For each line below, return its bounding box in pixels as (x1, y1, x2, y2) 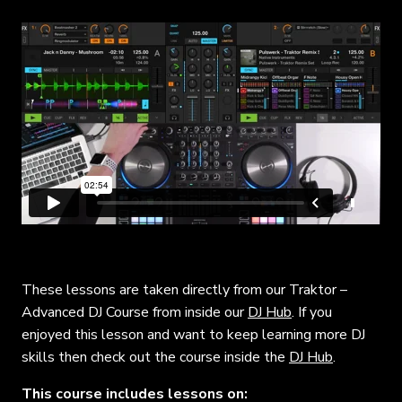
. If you (292, 301, 332, 322)
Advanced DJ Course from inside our (22, 301, 248, 322)
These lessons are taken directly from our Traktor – (22, 279, 347, 300)
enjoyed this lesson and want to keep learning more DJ (22, 324, 365, 345)
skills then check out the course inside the (22, 346, 289, 367)
